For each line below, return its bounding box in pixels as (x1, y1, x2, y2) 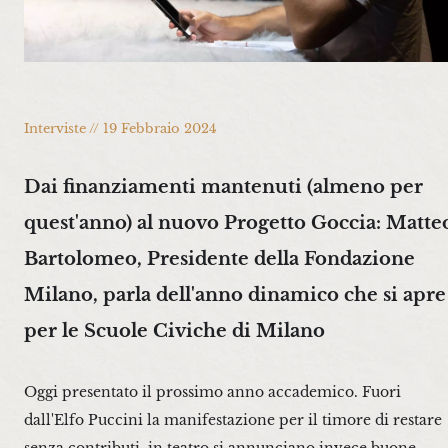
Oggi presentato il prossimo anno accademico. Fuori (24, 383, 401, 402)
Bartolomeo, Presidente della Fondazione (24, 246, 415, 270)
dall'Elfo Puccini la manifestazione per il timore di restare (24, 411, 442, 430)
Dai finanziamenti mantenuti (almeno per (24, 174, 423, 198)
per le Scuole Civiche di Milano (24, 318, 325, 342)
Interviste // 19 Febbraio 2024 (24, 121, 217, 137)
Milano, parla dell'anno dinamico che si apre (24, 282, 446, 306)
